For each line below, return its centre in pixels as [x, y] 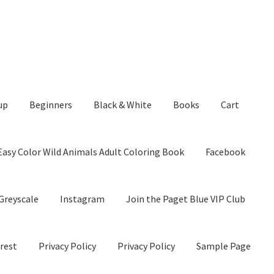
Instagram [83, 198]
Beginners [51, 105]
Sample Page [224, 246]
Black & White [123, 105]
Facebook [226, 152]
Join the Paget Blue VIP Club [186, 198]
